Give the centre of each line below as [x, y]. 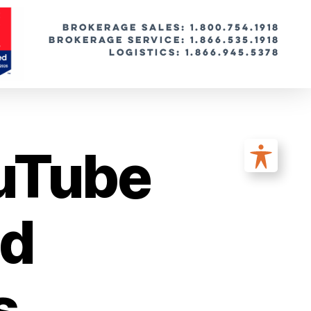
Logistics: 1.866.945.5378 [194, 52]
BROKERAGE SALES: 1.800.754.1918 [171, 27]
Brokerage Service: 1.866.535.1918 [164, 40]
